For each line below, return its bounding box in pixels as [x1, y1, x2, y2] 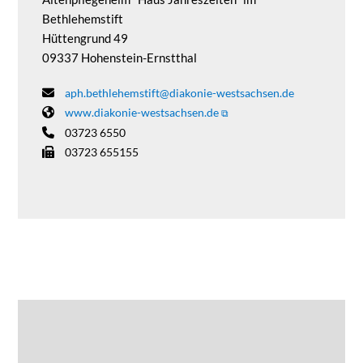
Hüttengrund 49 [42, 30, 129, 45]
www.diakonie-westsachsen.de [65, 105, 220, 119]
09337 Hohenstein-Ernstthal [42, 49, 198, 65]
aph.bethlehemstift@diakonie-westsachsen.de [65, 85, 295, 100]
